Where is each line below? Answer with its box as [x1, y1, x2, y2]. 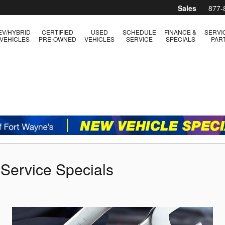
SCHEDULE [123, 28, 156, 36]
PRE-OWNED [39, 35, 76, 43]
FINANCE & [164, 28, 196, 36]
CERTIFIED [42, 28, 73, 36]
